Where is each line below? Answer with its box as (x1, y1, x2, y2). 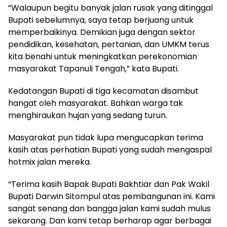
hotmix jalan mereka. (8, 156, 91, 168)
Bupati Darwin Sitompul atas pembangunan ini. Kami (8, 190, 215, 202)
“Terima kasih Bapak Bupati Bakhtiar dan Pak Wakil (8, 178, 209, 190)
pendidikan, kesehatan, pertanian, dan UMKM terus (8, 38, 209, 50)
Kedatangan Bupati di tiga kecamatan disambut (8, 85, 199, 97)
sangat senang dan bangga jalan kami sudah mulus (8, 202, 211, 214)
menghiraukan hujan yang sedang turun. (8, 109, 167, 121)
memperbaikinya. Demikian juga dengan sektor (8, 26, 196, 38)
